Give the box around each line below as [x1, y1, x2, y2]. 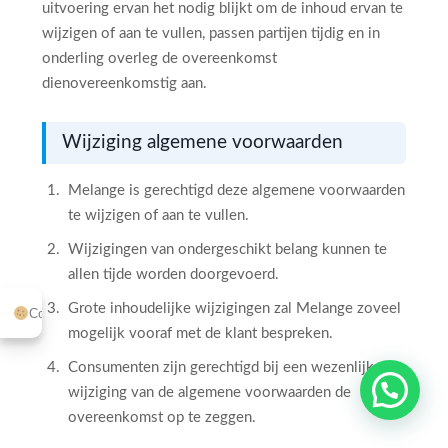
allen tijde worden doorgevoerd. [68, 267, 279, 282]
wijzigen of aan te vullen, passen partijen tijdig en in [42, 26, 380, 41]
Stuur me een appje [183, 379, 330, 399]
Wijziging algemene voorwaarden [62, 133, 343, 152]
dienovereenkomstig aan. [42, 76, 207, 91]
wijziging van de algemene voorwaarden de [68, 385, 351, 400]
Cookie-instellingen [29, 305, 138, 321]
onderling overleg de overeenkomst [42, 51, 277, 66]
